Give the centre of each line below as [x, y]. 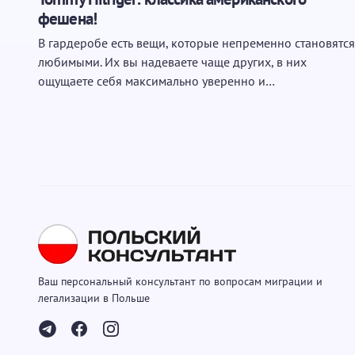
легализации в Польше [94, 298]
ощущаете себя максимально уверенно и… [157, 81]
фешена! [68, 19]
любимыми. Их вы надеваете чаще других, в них [172, 62]
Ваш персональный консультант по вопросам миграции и [180, 281]
